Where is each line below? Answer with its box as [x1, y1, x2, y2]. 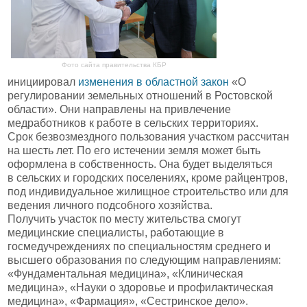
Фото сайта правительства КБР [61, 60, 167, 69]
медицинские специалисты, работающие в [8, 226, 224, 238]
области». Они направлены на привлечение [8, 103, 231, 115]
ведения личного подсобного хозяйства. [8, 199, 212, 211]
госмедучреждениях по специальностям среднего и [8, 240, 271, 252]
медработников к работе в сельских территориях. [8, 116, 258, 129]
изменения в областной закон [78, 75, 229, 88]
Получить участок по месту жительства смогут [8, 212, 241, 225]
